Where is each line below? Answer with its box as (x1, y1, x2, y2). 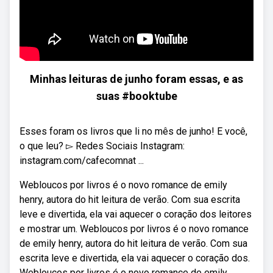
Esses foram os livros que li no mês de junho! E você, (19, 126, 247, 137)
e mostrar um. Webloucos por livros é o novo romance (19, 223, 249, 235)
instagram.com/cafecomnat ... (19, 155, 144, 166)
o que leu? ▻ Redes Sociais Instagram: (19, 140, 185, 152)
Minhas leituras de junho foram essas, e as (30, 73, 243, 85)
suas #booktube (96, 90, 177, 102)
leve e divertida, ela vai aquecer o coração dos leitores (19, 208, 252, 220)
